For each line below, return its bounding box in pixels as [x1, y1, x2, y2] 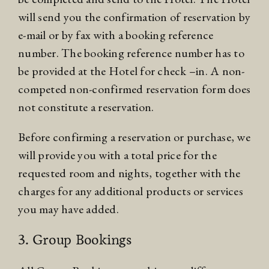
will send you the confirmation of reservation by [18, 9, 250, 25]
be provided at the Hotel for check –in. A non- [18, 63, 245, 79]
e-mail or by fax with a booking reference [18, 27, 214, 43]
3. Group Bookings [18, 231, 131, 249]
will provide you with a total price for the [18, 147, 217, 163]
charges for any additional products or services [18, 183, 243, 199]
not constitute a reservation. [18, 99, 154, 115]
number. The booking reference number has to [18, 45, 244, 61]
